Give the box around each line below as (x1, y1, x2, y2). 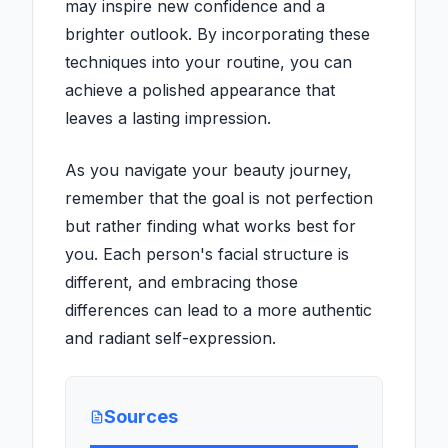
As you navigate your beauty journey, (65, 160, 352, 181)
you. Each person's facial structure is (65, 244, 349, 265)
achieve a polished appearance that (65, 80, 335, 101)
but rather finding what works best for (65, 216, 356, 237)
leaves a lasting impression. (65, 108, 271, 129)
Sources (104, 406, 178, 428)
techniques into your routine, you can (65, 52, 352, 73)
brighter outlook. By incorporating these (65, 24, 370, 45)
